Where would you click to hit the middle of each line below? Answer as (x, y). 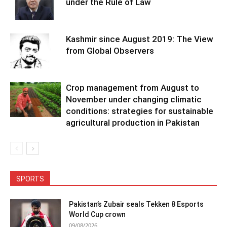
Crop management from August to (133, 88)
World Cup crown (97, 215)
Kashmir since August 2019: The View (140, 39)
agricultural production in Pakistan (133, 123)
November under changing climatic (134, 100)
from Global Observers (110, 51)
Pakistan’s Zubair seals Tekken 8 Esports (136, 204)
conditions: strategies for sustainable (140, 111)
